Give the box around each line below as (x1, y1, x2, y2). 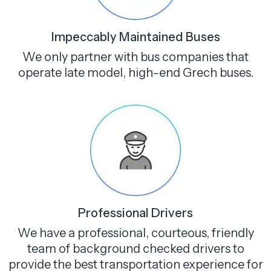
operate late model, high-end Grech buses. (18, 65, 253, 80)
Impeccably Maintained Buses (51, 29, 220, 44)
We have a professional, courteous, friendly (17, 225, 254, 240)
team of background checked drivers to (27, 241, 244, 256)
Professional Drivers (78, 205, 193, 220)
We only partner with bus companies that (22, 49, 249, 64)
